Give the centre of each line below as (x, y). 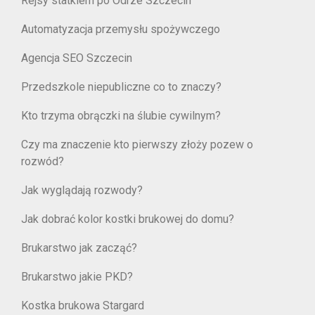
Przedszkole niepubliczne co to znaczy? (121, 87)
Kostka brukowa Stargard (83, 306)
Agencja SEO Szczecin (77, 58)
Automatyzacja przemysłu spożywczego (121, 29)
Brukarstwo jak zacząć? (79, 248)
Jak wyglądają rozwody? (82, 190)
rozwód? (43, 161)
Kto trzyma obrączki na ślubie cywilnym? (121, 116)
